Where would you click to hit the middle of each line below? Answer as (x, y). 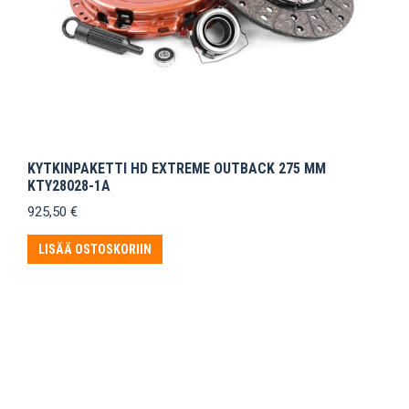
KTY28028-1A (69, 186)
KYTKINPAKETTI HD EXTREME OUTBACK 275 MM (177, 169)
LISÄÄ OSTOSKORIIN (95, 250)
